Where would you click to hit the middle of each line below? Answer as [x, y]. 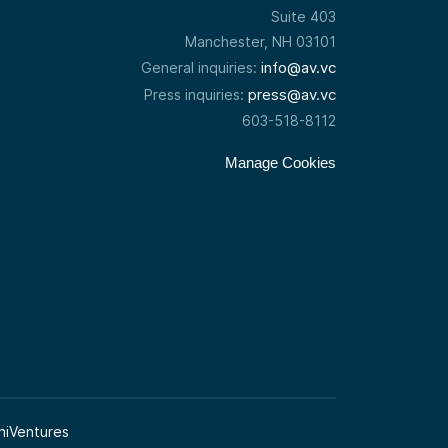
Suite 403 [303, 17]
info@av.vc [298, 68]
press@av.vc [291, 95]
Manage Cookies [280, 163]
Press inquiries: [195, 95]
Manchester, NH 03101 [260, 42]
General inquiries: [200, 68]
